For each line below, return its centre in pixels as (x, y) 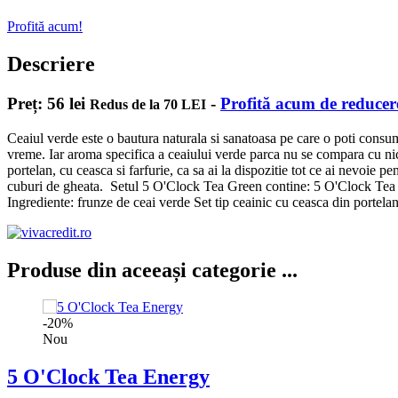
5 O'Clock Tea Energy (108, 377)
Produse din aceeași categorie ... (152, 270)
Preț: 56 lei (48, 103)
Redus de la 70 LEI (148, 104)
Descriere (51, 64)
